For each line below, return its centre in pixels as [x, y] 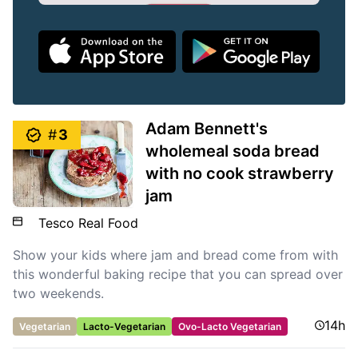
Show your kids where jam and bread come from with [175, 255]
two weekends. [58, 294]
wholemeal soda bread [233, 151]
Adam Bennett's [207, 129]
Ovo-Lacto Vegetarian [230, 327]
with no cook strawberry [240, 174]
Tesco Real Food [88, 223]
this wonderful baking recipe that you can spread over [178, 274]
